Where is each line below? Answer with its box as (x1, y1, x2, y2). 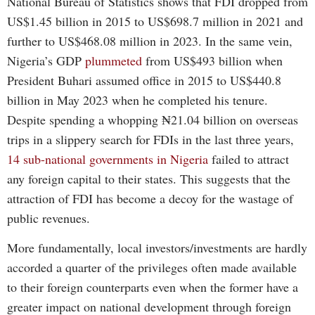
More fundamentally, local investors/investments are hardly (7, 239, 307, 257)
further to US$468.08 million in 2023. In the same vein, (7, 32, 292, 49)
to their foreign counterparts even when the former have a (7, 278, 298, 296)
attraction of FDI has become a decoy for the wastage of (7, 189, 293, 207)
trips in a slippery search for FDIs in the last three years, (7, 130, 294, 148)
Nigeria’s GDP (7, 51, 85, 69)
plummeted (85, 51, 142, 69)
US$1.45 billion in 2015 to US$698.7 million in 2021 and (7, 12, 303, 30)
